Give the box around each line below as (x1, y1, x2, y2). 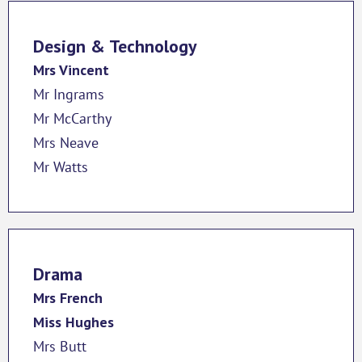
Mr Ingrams (33, 84, 104, 103)
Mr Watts (33, 157, 88, 176)
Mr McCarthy (33, 108, 112, 128)
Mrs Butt (33, 336, 86, 356)
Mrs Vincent (33, 60, 109, 79)
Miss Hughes (33, 312, 114, 331)
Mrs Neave (33, 133, 99, 152)
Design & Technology (33, 34, 197, 57)
